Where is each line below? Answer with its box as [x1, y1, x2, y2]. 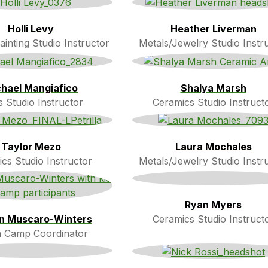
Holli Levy [8, 23, 54, 35]
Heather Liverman [170, 23, 257, 35]
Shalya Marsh [180, 81, 246, 94]
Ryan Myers [185, 199, 242, 211]
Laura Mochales [175, 141, 252, 153]
